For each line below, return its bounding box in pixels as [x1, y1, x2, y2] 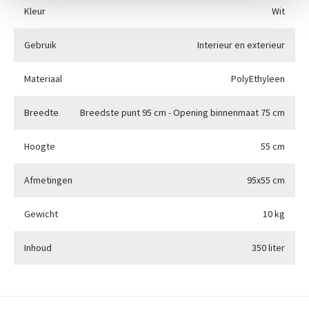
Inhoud [24, 241, 52, 254]
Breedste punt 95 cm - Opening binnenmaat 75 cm [80, 106, 285, 119]
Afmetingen [24, 173, 72, 186]
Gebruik [24, 38, 57, 51]
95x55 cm [247, 173, 285, 186]
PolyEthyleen [231, 72, 285, 85]
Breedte [24, 106, 59, 119]
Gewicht [24, 207, 58, 220]
